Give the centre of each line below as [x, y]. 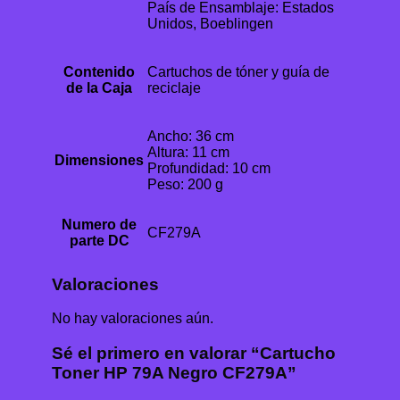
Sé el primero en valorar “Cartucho [194, 353]
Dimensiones [99, 160]
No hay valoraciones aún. [133, 319]
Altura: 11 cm [188, 152]
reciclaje [174, 87]
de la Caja [99, 87]
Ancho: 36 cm [191, 136]
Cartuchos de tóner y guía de [238, 71]
